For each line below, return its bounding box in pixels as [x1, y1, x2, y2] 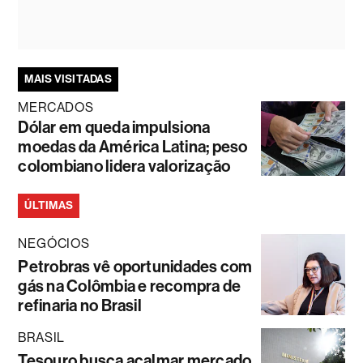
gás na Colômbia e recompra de [18, 276, 241, 297]
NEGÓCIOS [18, 236, 90, 252]
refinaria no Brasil [18, 296, 142, 316]
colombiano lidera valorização [18, 156, 231, 177]
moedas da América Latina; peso [18, 137, 248, 157]
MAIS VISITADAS [24, 72, 112, 87]
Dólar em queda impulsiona [18, 117, 211, 138]
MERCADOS [18, 100, 94, 116]
